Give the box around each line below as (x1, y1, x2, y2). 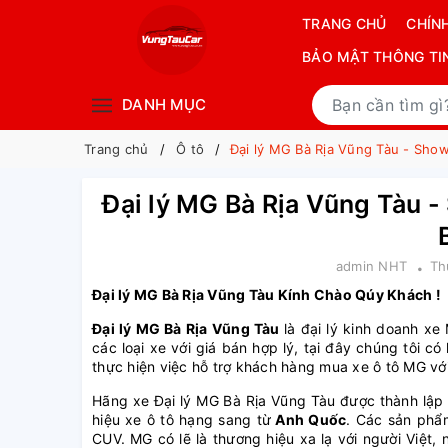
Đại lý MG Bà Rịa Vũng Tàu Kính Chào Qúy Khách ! (92, 286, 441, 303)
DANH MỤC (122, 95, 206, 114)
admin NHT (335, 258, 408, 274)
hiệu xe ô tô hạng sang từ (92, 411, 272, 428)
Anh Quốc (271, 411, 347, 428)
